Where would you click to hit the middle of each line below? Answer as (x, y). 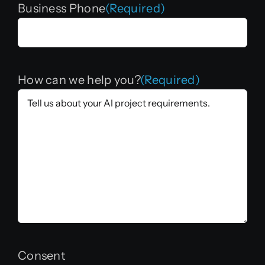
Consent (41, 256)
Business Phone (62, 9)
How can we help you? (79, 80)
